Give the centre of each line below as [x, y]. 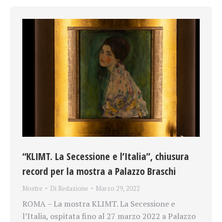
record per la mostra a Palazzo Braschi [100, 171]
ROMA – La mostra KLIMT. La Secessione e [99, 204]
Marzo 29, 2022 [118, 189]
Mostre [32, 189]
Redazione [73, 189]
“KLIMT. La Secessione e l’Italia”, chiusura [106, 157]
